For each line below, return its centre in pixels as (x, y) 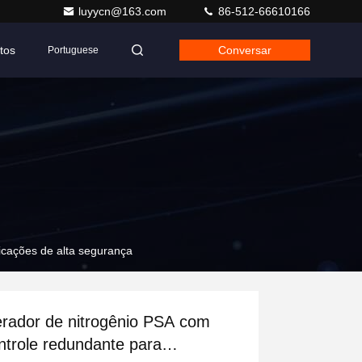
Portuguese (73, 50)
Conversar (245, 50)
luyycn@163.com (124, 11)
